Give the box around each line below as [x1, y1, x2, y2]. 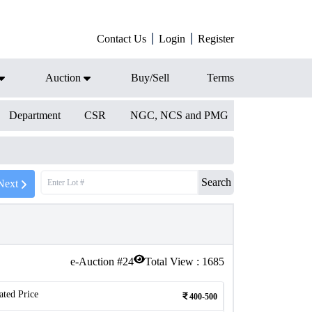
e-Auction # [70, 256, 123, 267]
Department [8, 109, 61, 121]
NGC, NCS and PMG [130, 109, 228, 121]
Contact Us [97, 33, 146, 45]
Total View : [145, 256, 202, 267]
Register [198, 33, 234, 45]
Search [201, 176, 231, 188]
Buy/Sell [131, 72, 169, 84]
